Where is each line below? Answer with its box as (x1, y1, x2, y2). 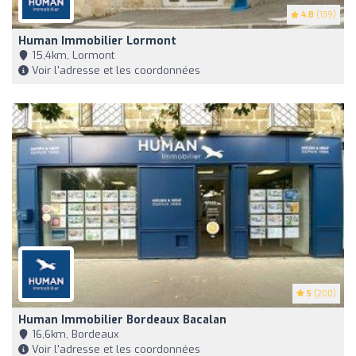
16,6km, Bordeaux (29, 327, 119, 342)
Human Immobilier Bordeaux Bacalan (18, 312, 226, 328)
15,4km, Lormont (29, 48, 114, 63)
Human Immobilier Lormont (18, 33, 176, 49)
